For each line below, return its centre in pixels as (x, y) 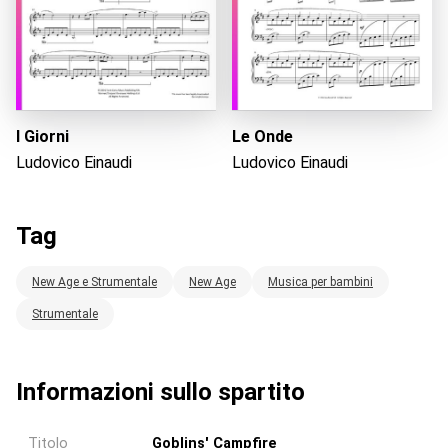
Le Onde (262, 136)
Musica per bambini (320, 281)
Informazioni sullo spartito (160, 391)
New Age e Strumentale (94, 281)
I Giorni (42, 136)
